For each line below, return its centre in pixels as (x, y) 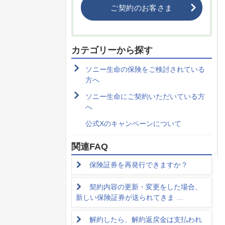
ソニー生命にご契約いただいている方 (145, 97)
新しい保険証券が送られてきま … (130, 198)
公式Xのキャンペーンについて (133, 124)
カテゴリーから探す (112, 50)
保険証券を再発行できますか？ (139, 165)
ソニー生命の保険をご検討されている (145, 70)
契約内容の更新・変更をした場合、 (146, 187)
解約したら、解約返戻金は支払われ (146, 220)
